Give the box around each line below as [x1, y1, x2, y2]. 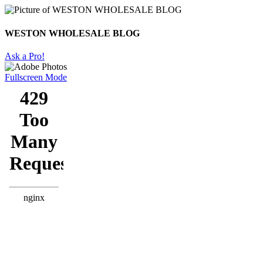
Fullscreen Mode [5, 72, 67, 82]
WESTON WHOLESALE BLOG [5, 28, 140, 38]
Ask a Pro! [5, 50, 45, 61]
